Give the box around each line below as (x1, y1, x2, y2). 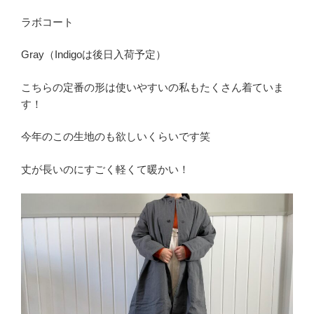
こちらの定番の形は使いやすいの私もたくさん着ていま (21, 81, 284, 93)
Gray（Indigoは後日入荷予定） (21, 48, 166, 61)
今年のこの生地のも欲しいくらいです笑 (21, 130, 210, 143)
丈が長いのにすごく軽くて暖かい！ (21, 163, 189, 175)
